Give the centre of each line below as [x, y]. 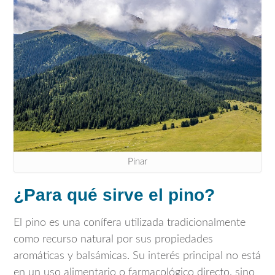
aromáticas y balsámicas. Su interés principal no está [137, 256]
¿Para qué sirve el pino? [114, 195]
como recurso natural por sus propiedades [113, 240]
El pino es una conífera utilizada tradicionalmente [130, 223]
